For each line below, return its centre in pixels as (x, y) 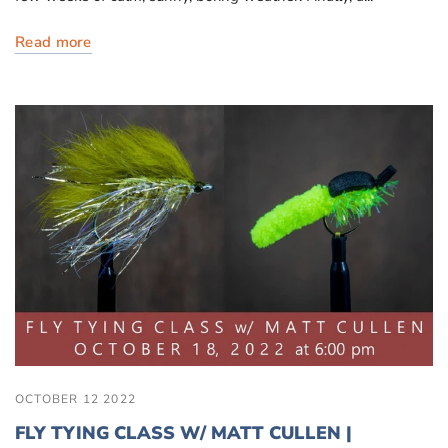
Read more (53, 41)
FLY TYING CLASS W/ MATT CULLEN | (183, 433)
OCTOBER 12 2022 (75, 399)
